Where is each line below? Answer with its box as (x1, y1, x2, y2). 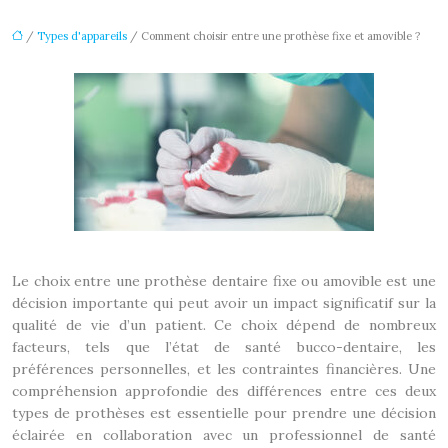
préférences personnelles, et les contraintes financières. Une (12, 360, 436, 378)
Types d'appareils (37, 29, 127, 43)
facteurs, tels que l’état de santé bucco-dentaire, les (12, 338, 436, 356)
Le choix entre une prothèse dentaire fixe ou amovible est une (12, 272, 436, 290)
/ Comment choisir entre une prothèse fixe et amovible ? (127, 29, 420, 43)
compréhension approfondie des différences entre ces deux (12, 382, 436, 400)
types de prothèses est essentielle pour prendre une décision (12, 404, 436, 422)
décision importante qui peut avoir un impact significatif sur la (12, 294, 436, 312)
